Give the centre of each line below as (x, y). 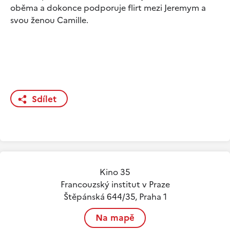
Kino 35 (115, 172)
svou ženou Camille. (49, 20)
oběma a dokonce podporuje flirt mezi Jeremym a (108, 7)
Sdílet (44, 99)
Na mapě (115, 217)
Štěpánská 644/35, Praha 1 (115, 196)
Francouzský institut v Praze (115, 184)
